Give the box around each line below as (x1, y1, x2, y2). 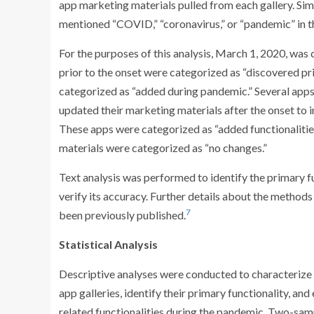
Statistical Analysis (59, 238, 158, 251)
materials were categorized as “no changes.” (59, 141, 267, 154)
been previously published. (59, 208, 186, 221)
